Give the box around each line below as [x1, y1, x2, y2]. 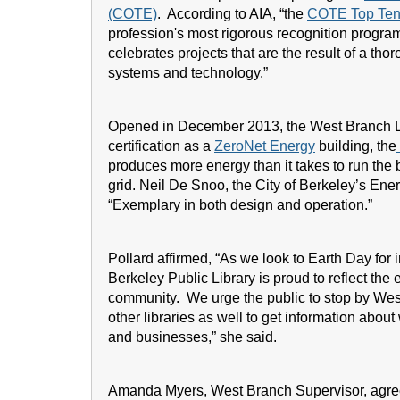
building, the [315, 138, 396, 154]
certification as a [108, 138, 214, 154]
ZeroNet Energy [214, 138, 315, 154]
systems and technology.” [108, 65, 275, 80]
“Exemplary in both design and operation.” [108, 197, 372, 212]
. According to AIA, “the [157, 6, 307, 21]
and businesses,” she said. [108, 329, 277, 345]
